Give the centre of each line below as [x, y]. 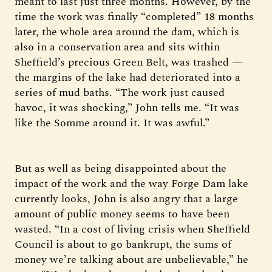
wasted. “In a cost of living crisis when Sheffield [132, 229]
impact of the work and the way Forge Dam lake [131, 184]
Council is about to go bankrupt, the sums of [123, 244]
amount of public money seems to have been [122, 214]
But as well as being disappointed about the [121, 168]
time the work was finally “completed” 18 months [134, 17]
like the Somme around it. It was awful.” [112, 123]
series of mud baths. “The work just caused [120, 93]
